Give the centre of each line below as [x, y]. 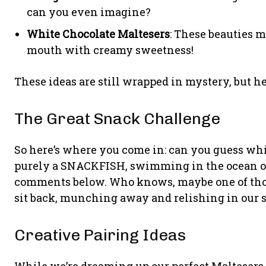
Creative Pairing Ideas [100, 235]
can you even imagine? [89, 12]
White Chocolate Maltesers [98, 34]
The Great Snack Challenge [117, 118]
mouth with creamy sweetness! [110, 50]
